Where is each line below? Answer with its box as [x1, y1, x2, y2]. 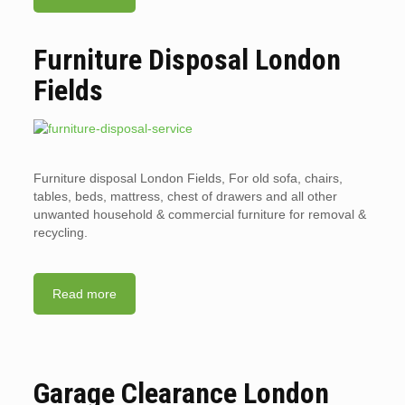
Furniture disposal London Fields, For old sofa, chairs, [33, 171, 343, 186]
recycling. [33, 225, 88, 240]
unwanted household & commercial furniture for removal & [33, 207, 366, 222]
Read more [52, 287, 117, 302]
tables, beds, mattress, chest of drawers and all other [33, 189, 337, 204]
